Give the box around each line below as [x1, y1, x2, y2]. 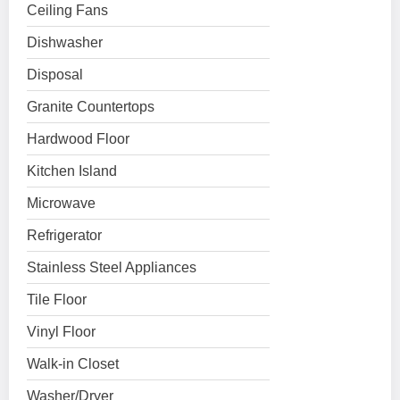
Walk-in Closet [27, 356, 119, 371]
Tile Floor [27, 292, 87, 307]
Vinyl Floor [27, 324, 96, 339]
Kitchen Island [27, 163, 117, 179]
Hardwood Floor [27, 131, 129, 146]
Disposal [27, 67, 83, 82]
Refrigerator [27, 228, 102, 243]
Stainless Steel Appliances [27, 260, 196, 275]
